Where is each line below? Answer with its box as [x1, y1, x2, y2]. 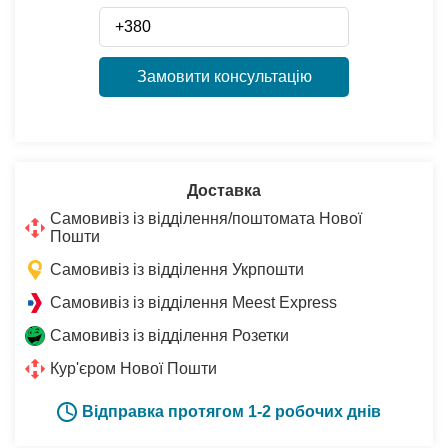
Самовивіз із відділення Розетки [50, 326, 289, 344]
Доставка [187, 181, 261, 199]
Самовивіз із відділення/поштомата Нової [50, 209, 362, 227]
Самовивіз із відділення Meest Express [50, 293, 337, 311]
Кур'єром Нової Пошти [50, 359, 217, 377]
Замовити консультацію [136, 67, 312, 85]
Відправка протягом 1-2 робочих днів [82, 402, 381, 420]
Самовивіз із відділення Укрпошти [50, 260, 304, 278]
